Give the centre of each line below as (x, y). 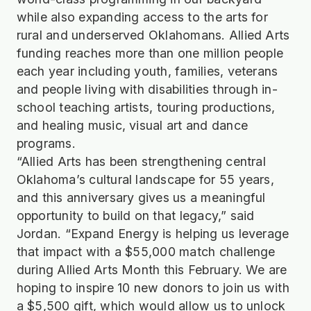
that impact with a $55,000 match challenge (146, 251)
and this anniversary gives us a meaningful (141, 197)
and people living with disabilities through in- (147, 89)
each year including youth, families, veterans (147, 71)
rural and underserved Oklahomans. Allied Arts (153, 35)
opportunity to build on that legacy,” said (135, 215)
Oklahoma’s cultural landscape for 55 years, (145, 179)
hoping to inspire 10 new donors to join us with (153, 287)
